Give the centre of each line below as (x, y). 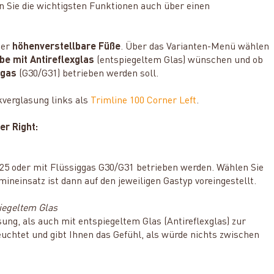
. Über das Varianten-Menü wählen (195, 47)
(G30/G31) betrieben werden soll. (88, 74)
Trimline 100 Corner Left (144, 101)
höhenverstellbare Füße (67, 47)
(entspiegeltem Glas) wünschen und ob (179, 60)
